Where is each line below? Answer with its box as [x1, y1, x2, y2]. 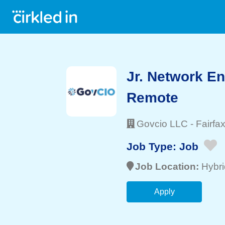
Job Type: [127, 140, 179, 152]
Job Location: [135, 161, 201, 172]
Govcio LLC [137, 119, 188, 129]
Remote [127, 90, 178, 105]
